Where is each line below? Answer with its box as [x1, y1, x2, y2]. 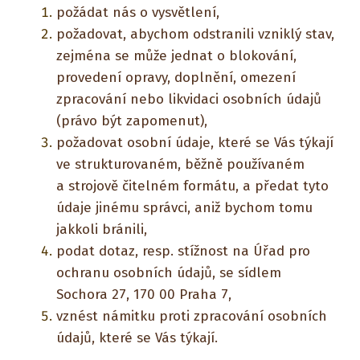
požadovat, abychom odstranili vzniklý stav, [56, 26, 334, 43]
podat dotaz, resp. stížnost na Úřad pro [56, 243, 310, 260]
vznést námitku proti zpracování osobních [56, 308, 327, 325]
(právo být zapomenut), [56, 112, 207, 129]
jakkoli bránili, [56, 221, 147, 238]
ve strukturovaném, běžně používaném [56, 156, 305, 173]
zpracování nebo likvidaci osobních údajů [56, 91, 321, 108]
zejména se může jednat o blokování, [56, 47, 297, 64]
